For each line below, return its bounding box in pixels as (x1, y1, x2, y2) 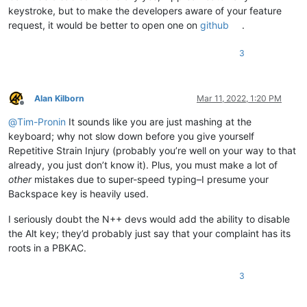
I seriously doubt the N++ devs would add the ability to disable (8, 212, 290, 225)
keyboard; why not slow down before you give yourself (8, 130, 254, 142)
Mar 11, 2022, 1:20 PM (197, 93, 282, 103)
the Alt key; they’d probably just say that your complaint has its (8, 227, 291, 239)
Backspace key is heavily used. (8, 187, 149, 199)
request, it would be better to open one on (8, 19, 200, 31)
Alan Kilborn (34, 93, 84, 103)
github (200, 19, 229, 31)
